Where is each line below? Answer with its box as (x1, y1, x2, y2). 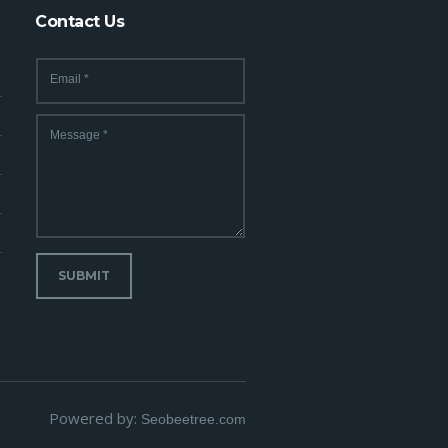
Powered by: (49, 407, 141, 428)
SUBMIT (57, 267, 110, 283)
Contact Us (35, 11, 125, 31)
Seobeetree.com (141, 410, 246, 427)
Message (50, 127, 104, 142)
